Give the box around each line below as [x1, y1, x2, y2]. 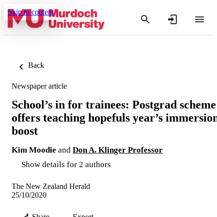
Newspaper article [12, 82, 67, 90]
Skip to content [8, 8, 54, 16]
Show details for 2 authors [21, 159, 111, 169]
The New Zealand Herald [12, 182, 90, 190]
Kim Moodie [12, 145, 56, 155]
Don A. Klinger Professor [73, 145, 163, 155]
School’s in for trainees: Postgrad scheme [12, 98, 216, 111]
